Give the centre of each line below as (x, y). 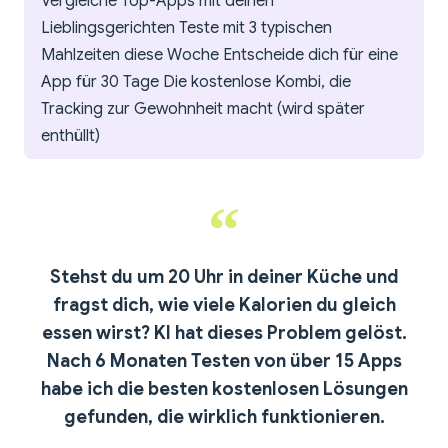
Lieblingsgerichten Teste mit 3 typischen (186, 28)
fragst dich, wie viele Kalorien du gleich (224, 305)
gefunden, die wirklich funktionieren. (224, 417)
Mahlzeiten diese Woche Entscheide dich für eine (219, 55)
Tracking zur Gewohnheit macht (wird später (203, 109)
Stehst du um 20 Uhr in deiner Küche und (224, 277)
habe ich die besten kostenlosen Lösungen (224, 389)
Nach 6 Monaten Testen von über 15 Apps (224, 361)
